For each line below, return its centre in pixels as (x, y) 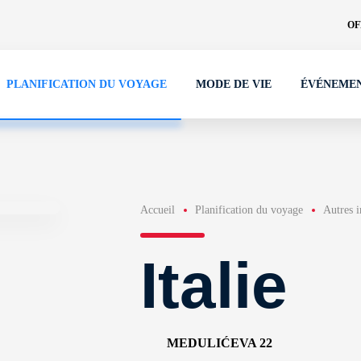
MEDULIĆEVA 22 (219, 343)
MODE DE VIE (234, 84)
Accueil (157, 210)
